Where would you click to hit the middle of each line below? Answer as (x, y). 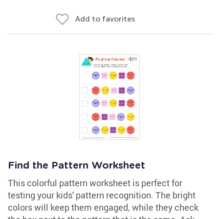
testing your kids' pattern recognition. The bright (102, 195)
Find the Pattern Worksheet (77, 166)
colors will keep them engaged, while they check (103, 207)
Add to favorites (105, 19)
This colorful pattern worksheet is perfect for (95, 183)
